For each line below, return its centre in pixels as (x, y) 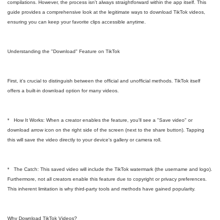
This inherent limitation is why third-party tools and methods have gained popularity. (101, 189)
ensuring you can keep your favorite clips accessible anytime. (77, 22)
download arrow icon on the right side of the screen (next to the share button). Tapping (106, 130)
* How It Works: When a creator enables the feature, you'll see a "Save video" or (100, 120)
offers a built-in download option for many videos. (63, 91)
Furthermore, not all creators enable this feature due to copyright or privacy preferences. (107, 179)
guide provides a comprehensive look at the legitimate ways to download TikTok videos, (106, 12)
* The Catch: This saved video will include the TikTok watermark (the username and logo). (110, 169)
